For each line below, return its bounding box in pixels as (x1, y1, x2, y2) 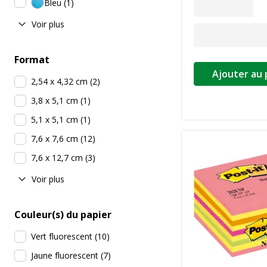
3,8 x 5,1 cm (31, 95, 78, 107)
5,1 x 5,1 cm (31, 114, 78, 126)
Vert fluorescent (31, 231, 92, 243)
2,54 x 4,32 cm (31, 76, 88, 88)
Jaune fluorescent (31, 250, 98, 262)
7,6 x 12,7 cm (31, 152, 83, 164)
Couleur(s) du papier (14, 208, 111, 222)
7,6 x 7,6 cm (31, 133, 78, 145)
